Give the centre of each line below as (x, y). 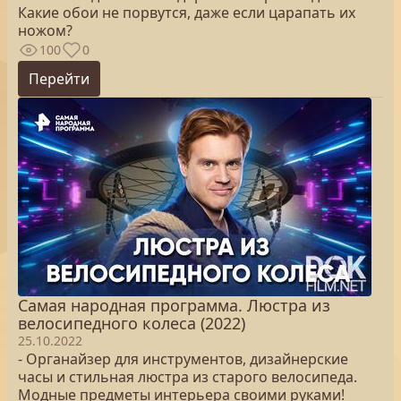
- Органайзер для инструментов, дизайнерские (183, 359)
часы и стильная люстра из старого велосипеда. (188, 377)
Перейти (59, 79)
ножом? (45, 30)
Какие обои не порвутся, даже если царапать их (187, 13)
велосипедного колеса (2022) (132, 323)
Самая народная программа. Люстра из (174, 305)
